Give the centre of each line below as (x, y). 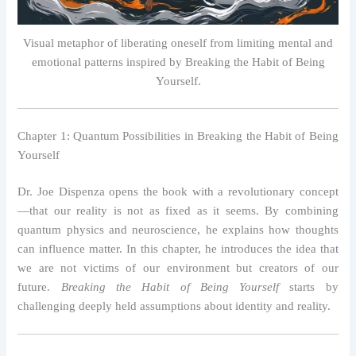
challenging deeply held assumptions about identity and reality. (174, 306)
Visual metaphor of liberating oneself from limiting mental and (178, 43)
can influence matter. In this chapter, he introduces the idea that (178, 249)
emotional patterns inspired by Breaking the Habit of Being (178, 62)
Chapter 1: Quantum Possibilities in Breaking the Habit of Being (178, 136)
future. (39, 287)
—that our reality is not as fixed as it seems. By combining (178, 211)
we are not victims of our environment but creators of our (178, 268)
